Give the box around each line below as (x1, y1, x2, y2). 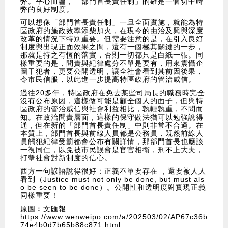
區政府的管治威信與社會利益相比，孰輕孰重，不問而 (20, 105, 204, 113)
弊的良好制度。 (20, 5, 74, 14)
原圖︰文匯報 (20, 205, 66, 213)
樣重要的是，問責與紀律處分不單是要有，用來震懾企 (20, 59, 204, 68)
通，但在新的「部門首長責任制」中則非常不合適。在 (20, 121, 204, 130)
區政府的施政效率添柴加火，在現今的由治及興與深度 (20, 26, 204, 35)
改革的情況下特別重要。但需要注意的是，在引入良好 (20, 35, 204, 43)
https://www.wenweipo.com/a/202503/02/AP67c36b (20, 213, 208, 221)
